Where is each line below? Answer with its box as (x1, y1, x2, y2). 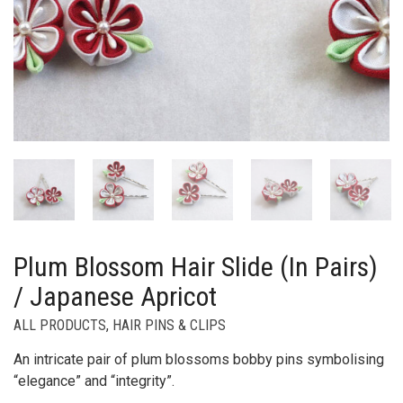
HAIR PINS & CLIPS (112, 316, 226, 334)
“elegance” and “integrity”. (13, 372, 175, 390)
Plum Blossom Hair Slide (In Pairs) (13, 250, 378, 282)
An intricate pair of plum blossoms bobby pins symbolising (13, 350, 384, 368)
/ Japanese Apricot (13, 280, 217, 312)
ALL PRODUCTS (13, 316, 106, 334)
